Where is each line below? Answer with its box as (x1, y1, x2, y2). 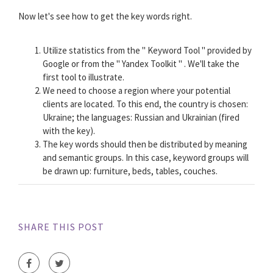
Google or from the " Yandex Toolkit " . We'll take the (43, 58, 239, 70)
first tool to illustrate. (43, 71, 124, 83)
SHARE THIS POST (18, 221, 104, 233)
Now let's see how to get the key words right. (18, 10, 192, 23)
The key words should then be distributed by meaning (43, 138, 247, 151)
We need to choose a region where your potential (43, 85, 230, 97)
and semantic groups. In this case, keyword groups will (43, 152, 249, 164)
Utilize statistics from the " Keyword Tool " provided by (43, 44, 252, 57)
